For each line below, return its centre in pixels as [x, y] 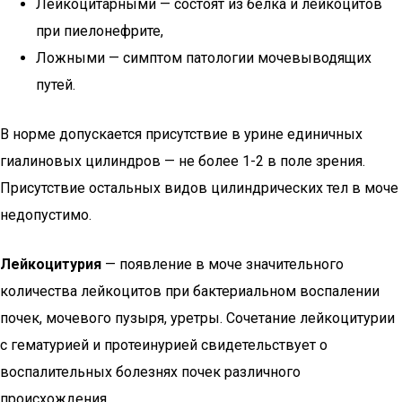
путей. [56, 85]
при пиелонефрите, [100, 31]
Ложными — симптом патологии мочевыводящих [204, 58]
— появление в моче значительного [223, 264]
